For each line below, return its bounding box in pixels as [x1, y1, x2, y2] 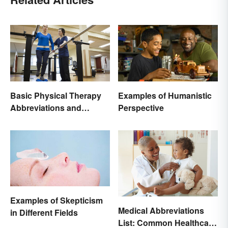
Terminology [10, 113, 59, 126]
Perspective [118, 101, 164, 113]
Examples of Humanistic [118, 89, 212, 101]
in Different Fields [10, 206, 78, 218]
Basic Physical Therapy [10, 89, 101, 101]
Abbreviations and [10, 101, 81, 113]
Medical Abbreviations [118, 205, 204, 217]
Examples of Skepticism [10, 194, 103, 206]
